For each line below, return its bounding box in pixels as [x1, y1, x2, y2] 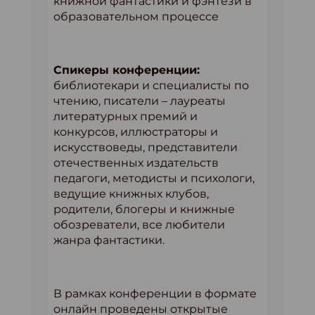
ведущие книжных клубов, [53, 187, 209, 200]
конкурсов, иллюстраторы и [53, 125, 218, 139]
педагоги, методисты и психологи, [53, 172, 255, 185]
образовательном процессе [53, 10, 219, 23]
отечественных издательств [53, 156, 219, 169]
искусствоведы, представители [53, 141, 238, 154]
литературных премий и [53, 110, 198, 123]
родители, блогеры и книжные [53, 202, 235, 216]
